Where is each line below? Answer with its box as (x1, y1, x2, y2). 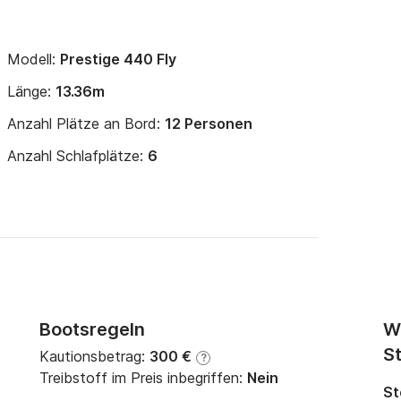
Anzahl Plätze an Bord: (7, 115, 165, 132)
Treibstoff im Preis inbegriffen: (39, 369, 247, 387)
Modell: (7, 50, 60, 68)
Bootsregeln (39, 319, 145, 340)
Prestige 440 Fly (60, 50, 176, 68)
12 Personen (165, 115, 252, 132)
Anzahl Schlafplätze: (7, 147, 148, 165)
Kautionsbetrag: (39, 347, 149, 365)
